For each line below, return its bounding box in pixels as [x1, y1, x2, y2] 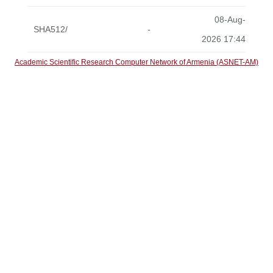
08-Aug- [214, 15, 246, 24]
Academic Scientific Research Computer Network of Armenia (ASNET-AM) [15, 58, 258, 66]
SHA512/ [34, 24, 68, 34]
